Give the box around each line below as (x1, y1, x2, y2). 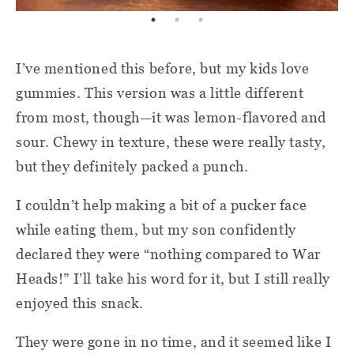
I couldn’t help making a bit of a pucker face (16, 196, 307, 213)
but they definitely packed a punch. (16, 157, 249, 175)
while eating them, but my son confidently (16, 220, 296, 238)
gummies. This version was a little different (16, 84, 304, 101)
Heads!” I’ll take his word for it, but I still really (16, 269, 330, 287)
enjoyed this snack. (16, 294, 145, 311)
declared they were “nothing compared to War (16, 245, 321, 262)
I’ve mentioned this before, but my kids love (16, 59, 310, 77)
